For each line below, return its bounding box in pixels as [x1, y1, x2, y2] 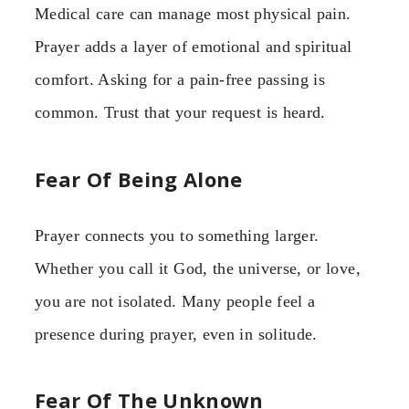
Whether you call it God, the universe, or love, [35, 258, 361, 278]
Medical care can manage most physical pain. [35, 5, 351, 24]
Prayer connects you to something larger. [35, 225, 320, 245]
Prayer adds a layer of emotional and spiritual [35, 37, 352, 57]
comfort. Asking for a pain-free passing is [35, 70, 326, 89]
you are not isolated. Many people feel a [35, 291, 316, 310]
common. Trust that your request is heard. [35, 103, 326, 122]
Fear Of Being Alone [35, 164, 243, 193]
